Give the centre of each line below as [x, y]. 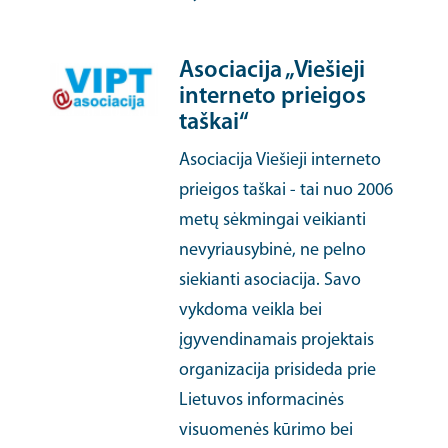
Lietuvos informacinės [262, 400]
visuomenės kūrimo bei [266, 430]
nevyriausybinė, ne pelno [273, 250]
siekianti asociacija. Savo [270, 280]
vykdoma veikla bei [251, 310]
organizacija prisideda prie [278, 370]
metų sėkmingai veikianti [273, 220]
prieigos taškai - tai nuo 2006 [286, 190]
